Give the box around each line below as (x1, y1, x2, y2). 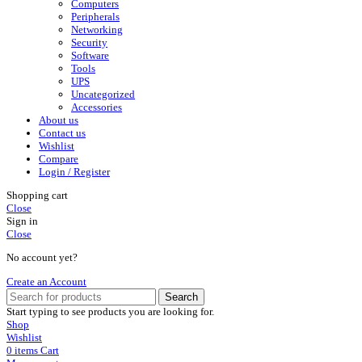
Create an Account (6, 275, 86, 288)
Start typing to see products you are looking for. (6, 305, 214, 318)
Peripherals (71, 10, 120, 23)
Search (165, 290, 198, 303)
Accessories (71, 100, 122, 113)
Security (71, 36, 107, 48)
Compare (39, 152, 78, 165)
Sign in (6, 215, 38, 228)
